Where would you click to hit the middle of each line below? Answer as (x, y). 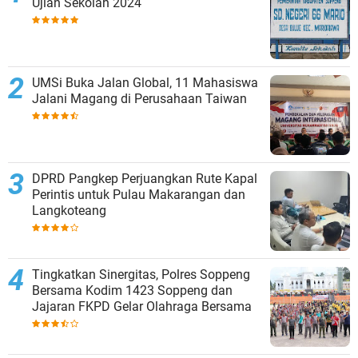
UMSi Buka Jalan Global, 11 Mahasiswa (145, 83)
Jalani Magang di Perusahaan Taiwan (139, 99)
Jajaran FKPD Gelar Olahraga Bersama (142, 306)
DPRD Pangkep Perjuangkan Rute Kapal (145, 179)
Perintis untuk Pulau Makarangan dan (139, 195)
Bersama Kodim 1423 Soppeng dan (132, 290)
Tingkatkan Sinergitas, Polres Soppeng (141, 274)
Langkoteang (69, 211)
